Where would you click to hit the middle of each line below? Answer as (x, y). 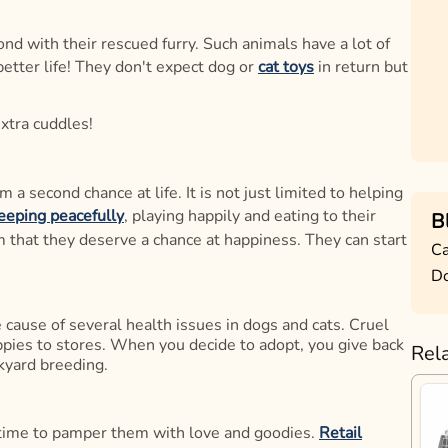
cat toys (286, 67)
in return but (363, 67)
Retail (340, 433)
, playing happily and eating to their (250, 216)
